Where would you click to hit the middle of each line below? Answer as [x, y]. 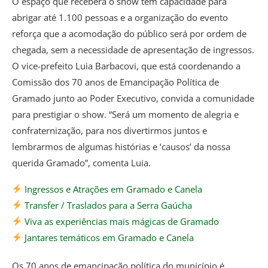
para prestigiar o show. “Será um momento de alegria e [125, 114]
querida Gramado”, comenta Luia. [81, 162]
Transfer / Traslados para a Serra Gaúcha [107, 205]
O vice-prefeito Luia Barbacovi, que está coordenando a [126, 66]
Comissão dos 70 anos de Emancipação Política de [115, 82]
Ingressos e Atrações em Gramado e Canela [112, 189]
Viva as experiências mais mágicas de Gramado [121, 221]
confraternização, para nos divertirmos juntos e [109, 130]
